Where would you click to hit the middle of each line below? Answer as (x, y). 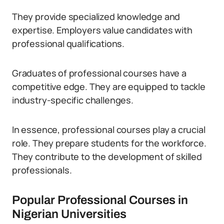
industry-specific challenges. (73, 100)
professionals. (42, 170)
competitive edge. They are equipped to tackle (109, 86)
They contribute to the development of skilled (107, 156)
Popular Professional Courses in (100, 200)
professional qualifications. (68, 43)
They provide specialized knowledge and (96, 16)
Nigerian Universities (69, 214)
